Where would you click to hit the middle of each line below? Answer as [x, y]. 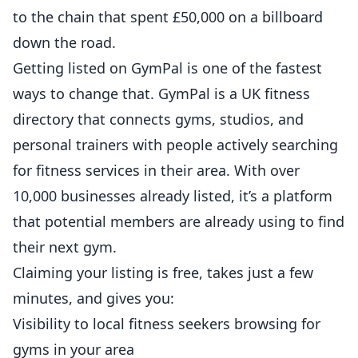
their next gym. [65, 247]
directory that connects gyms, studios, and [158, 119]
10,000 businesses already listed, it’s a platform [173, 196]
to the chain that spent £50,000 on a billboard [168, 17]
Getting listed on [72, 68]
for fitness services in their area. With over [156, 170]
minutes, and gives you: [93, 298]
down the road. [64, 42]
